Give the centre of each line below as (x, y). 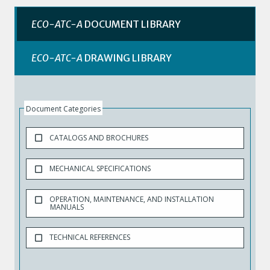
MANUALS (67, 207)
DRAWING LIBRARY (127, 58)
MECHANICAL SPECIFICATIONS (100, 168)
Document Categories (63, 109)
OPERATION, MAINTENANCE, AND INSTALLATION (131, 199)
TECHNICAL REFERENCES (89, 237)
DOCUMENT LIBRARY (131, 24)
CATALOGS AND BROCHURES (99, 137)
